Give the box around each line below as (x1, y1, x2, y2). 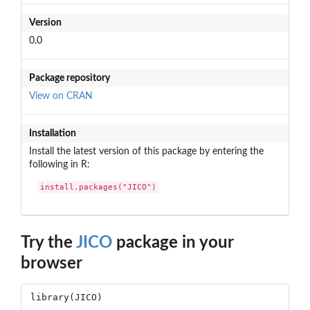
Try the (21, 235, 76, 252)
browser (21, 255, 82, 273)
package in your (112, 235, 233, 252)
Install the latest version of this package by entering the (28, 146, 264, 156)
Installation (28, 128, 76, 138)
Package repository (28, 73, 110, 83)
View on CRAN (28, 91, 93, 101)
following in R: (28, 159, 90, 170)
